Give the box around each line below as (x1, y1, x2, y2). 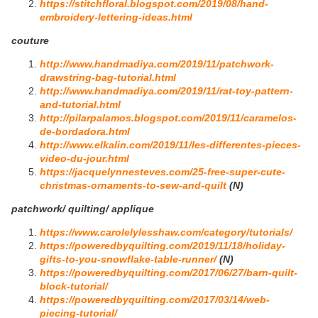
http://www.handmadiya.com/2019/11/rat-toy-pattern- (40, 85, 293, 97)
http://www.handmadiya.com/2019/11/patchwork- (40, 58, 274, 70)
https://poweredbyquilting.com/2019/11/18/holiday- (40, 240, 285, 252)
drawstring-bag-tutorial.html (40, 72, 176, 84)
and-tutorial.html (40, 99, 121, 111)
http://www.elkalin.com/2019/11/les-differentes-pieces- (40, 139, 301, 151)
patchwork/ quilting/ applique (11, 203, 154, 215)
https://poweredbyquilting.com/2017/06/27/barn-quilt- (40, 267, 297, 279)
